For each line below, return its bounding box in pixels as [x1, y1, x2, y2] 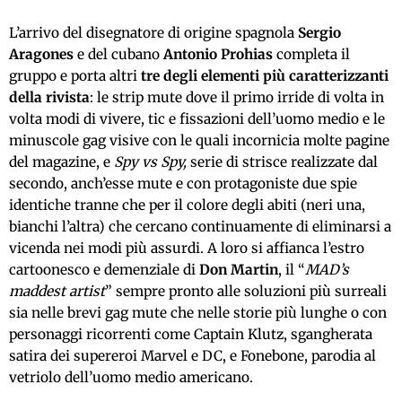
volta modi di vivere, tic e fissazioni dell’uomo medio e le [9, 109, 385, 127]
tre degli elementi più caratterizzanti [141, 66, 389, 84]
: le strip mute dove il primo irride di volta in [90, 88, 384, 106]
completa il [273, 45, 350, 63]
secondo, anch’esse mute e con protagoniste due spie [9, 174, 357, 192]
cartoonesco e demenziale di [9, 260, 199, 278]
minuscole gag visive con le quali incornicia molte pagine [9, 131, 389, 149]
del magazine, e [9, 153, 114, 170]
